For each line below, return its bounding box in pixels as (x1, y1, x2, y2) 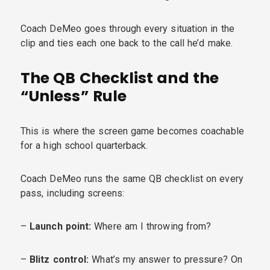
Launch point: (30, 220, 92, 232)
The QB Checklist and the (20, 67, 219, 89)
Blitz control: (30, 253, 89, 265)
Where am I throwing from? (91, 220, 212, 232)
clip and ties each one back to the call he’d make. (20, 37, 233, 49)
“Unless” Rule (20, 85, 127, 107)
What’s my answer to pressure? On (89, 253, 242, 265)
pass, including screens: (20, 187, 124, 199)
